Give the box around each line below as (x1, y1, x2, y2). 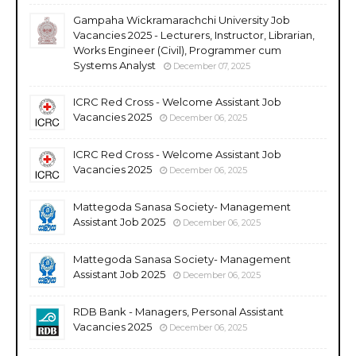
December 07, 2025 (173, 60, 250, 72)
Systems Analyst (73, 58, 156, 72)
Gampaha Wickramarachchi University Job (73, 13, 290, 26)
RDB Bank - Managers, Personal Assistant (73, 304, 284, 318)
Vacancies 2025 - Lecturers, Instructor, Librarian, (73, 28, 315, 41)
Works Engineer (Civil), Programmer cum (73, 43, 281, 56)
